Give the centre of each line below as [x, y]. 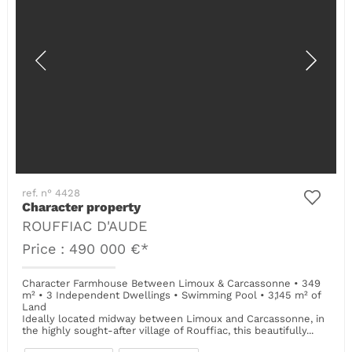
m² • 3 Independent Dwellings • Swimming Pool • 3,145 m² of [172, 295]
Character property [82, 207]
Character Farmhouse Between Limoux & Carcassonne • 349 [172, 283]
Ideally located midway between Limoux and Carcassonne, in [174, 318]
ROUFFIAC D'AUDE [85, 226]
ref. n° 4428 [51, 192]
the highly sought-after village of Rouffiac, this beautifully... [168, 330]
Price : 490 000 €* [86, 249]
